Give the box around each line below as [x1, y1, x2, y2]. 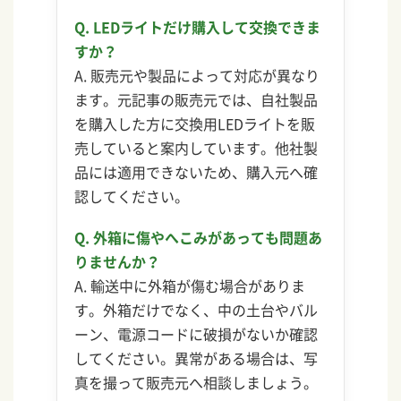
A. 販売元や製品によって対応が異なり [74, 64, 320, 86]
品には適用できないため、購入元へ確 [74, 160, 319, 183]
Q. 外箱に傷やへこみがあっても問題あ [74, 226, 323, 249]
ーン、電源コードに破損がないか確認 [74, 323, 319, 346]
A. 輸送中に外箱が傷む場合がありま [74, 275, 306, 297]
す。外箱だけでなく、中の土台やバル [74, 299, 319, 321]
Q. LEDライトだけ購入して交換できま [74, 15, 321, 38]
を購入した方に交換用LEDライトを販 [74, 112, 316, 134]
